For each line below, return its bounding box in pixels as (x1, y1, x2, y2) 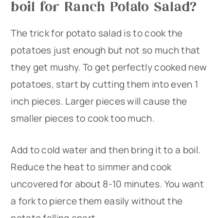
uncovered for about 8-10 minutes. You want (11, 178, 204, 191)
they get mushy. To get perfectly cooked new (11, 61, 207, 74)
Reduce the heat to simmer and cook (11, 161, 172, 174)
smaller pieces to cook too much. (11, 112, 155, 125)
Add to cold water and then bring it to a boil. (11, 144, 201, 157)
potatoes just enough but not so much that (11, 44, 200, 57)
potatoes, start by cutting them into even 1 (11, 78, 199, 91)
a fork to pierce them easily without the (11, 195, 183, 208)
